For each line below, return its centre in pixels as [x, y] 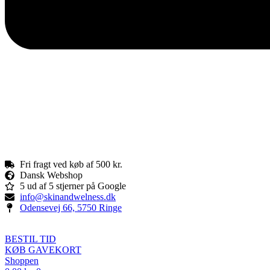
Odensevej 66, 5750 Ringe [71, 207]
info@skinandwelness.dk [68, 196]
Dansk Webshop [51, 175]
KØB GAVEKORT [43, 250]
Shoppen [22, 260]
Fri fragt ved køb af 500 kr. [71, 164]
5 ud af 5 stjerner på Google [73, 186]
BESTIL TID [30, 239]
